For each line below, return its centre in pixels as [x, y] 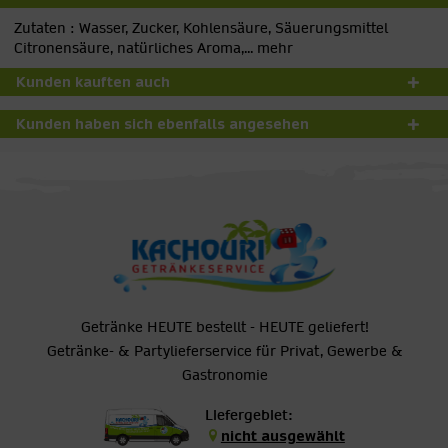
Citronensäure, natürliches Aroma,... [133, 48]
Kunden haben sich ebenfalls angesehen [162, 124]
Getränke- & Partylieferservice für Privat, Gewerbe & [225, 351]
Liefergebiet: [248, 415]
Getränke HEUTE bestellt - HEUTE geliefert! [225, 327]
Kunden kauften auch [93, 82]
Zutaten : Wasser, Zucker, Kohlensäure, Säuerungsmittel [201, 28]
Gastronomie [225, 375]
